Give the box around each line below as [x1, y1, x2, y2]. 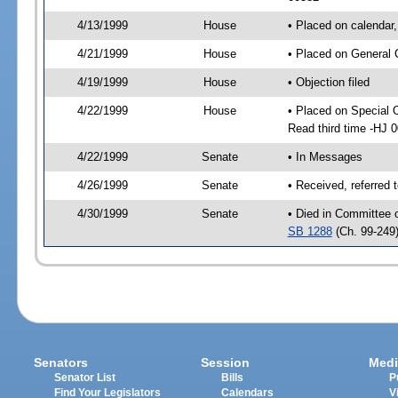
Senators [34, 355, 89, 370]
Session [201, 355, 251, 370]
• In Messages [287, 149, 362, 163]
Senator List [54, 372, 116, 384]
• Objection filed [287, 75, 370, 89]
